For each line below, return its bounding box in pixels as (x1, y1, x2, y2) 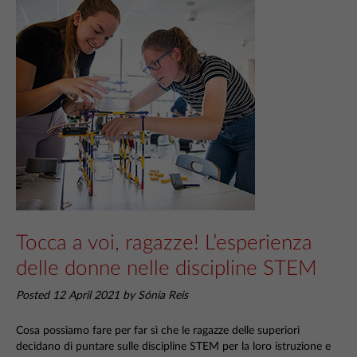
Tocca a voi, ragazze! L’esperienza (16, 233, 312, 253)
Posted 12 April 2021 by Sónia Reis (16, 290, 188, 301)
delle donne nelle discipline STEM (16, 258, 317, 279)
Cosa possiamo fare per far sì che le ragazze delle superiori (16, 324, 300, 336)
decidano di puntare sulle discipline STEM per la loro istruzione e (16, 340, 331, 352)
